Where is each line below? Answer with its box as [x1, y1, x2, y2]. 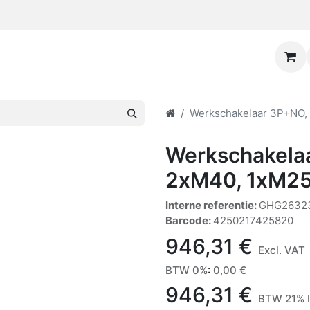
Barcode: [165, 214, 213, 227]
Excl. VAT [258, 244, 305, 257]
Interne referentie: [165, 199, 259, 212]
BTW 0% [165, 264, 208, 277]
